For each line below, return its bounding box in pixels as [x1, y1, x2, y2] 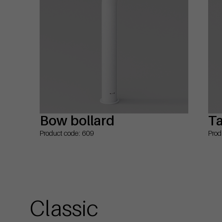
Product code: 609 [40, 128, 94, 137]
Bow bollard [40, 112, 114, 128]
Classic [30, 194, 98, 221]
